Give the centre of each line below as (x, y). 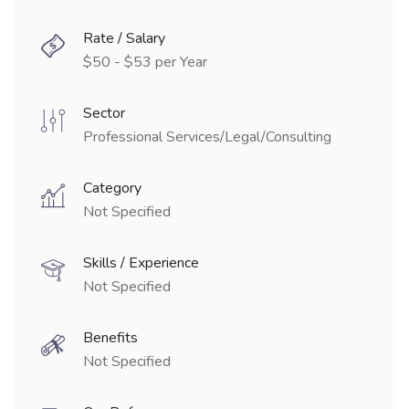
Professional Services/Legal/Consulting (207, 137)
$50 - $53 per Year (145, 62)
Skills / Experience (141, 263)
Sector (104, 113)
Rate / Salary (124, 38)
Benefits (110, 338)
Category (112, 188)
